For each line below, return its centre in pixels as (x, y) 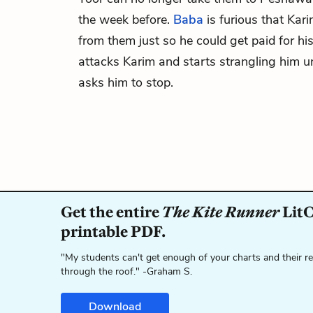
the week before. (126, 20)
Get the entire (111, 212)
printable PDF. (113, 232)
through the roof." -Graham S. (126, 271)
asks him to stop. (126, 82)
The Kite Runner (221, 212)
